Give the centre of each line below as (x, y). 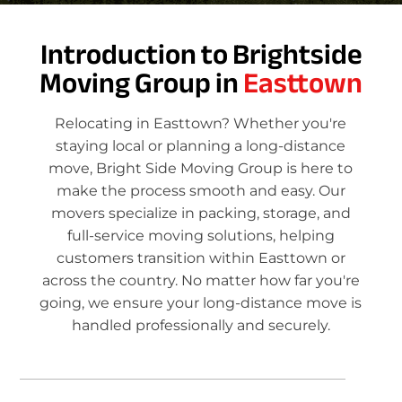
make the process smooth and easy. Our (201, 191)
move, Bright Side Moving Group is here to (201, 169)
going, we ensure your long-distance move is (201, 303)
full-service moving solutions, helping (201, 236)
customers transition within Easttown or (201, 258)
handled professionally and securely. (201, 326)
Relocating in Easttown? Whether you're (201, 124)
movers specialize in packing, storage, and (201, 214)
